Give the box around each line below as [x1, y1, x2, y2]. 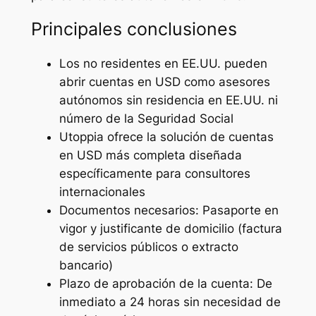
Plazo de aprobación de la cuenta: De [59, 276, 272, 291]
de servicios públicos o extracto [59, 239, 238, 254]
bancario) [59, 257, 113, 272]
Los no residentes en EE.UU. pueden [59, 56, 267, 71]
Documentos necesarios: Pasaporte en [59, 202, 279, 217]
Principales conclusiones [30, 18, 237, 40]
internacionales [59, 184, 145, 199]
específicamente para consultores [59, 166, 250, 181]
